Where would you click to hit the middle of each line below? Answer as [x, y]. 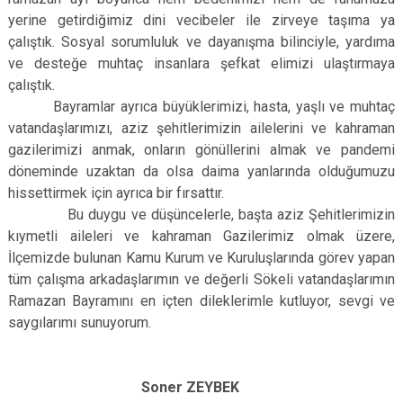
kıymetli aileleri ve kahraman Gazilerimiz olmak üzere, [201, 236]
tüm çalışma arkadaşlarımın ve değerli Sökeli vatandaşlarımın [201, 279]
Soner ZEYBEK [192, 387]
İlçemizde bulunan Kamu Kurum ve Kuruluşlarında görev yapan [201, 258]
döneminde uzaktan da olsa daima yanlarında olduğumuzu [201, 171]
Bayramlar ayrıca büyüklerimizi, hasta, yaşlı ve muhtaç [201, 107]
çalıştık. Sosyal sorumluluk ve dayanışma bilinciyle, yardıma [201, 42]
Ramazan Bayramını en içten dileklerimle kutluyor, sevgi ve [201, 301]
